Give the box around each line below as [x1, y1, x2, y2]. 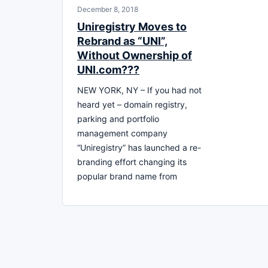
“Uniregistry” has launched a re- [77, 142, 201, 153]
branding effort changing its [77, 156, 187, 167]
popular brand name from [77, 170, 177, 181]
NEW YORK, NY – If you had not [77, 84, 202, 95]
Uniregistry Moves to [77, 20, 187, 33]
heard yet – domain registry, [77, 99, 187, 109]
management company [77, 127, 167, 138]
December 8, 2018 [77, 4, 138, 14]
